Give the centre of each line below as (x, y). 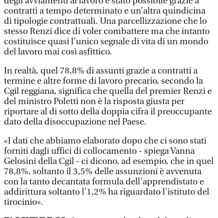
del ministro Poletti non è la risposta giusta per (94, 101)
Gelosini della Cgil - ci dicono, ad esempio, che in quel (109, 161)
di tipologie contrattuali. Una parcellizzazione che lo (105, 21)
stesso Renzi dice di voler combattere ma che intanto (107, 31)
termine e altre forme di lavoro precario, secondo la (103, 81)
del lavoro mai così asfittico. (58, 52)
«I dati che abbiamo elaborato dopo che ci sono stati (105, 141)
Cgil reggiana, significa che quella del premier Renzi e (108, 91)
